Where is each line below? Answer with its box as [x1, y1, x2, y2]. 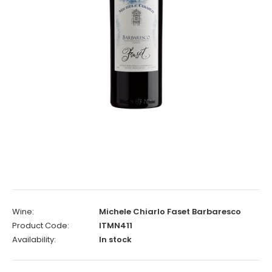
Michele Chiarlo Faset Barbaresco [99, 206, 241, 217]
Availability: [12, 234, 56, 245]
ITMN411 [99, 220, 132, 231]
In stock [99, 234, 132, 245]
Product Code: [12, 220, 69, 231]
